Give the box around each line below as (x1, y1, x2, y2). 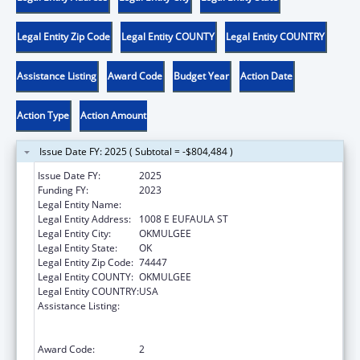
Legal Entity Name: (38, 197, 121, 211)
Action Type (17, 108, 69, 122)
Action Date (240, 68, 292, 83)
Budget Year (174, 68, 229, 83)
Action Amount (80, 108, 146, 122)
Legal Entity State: (38, 240, 117, 255)
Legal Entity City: (38, 226, 111, 240)
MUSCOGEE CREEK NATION (139, 197, 263, 211)
